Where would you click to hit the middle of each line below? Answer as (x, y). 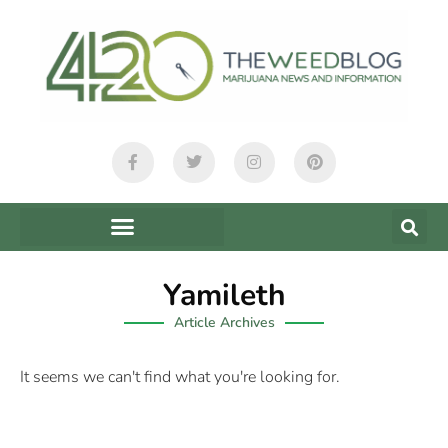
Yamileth (224, 295)
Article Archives (224, 322)
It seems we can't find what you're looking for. (180, 376)
